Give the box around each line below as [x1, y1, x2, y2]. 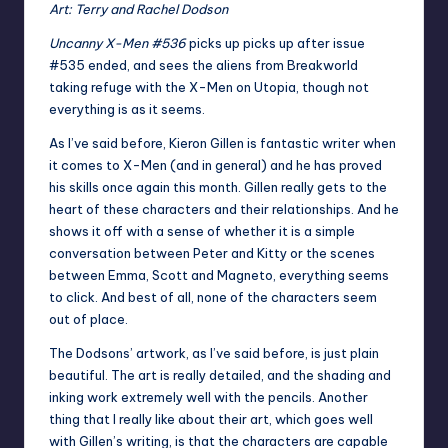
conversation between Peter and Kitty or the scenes [49, 244, 375, 261]
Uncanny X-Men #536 [49, 34, 189, 51]
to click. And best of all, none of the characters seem [49, 288, 377, 305]
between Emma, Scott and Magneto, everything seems [49, 266, 389, 283]
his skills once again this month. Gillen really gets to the [49, 178, 387, 195]
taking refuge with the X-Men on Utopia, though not [49, 78, 369, 95]
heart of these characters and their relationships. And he [49, 200, 399, 217]
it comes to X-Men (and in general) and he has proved [49, 156, 382, 173]
